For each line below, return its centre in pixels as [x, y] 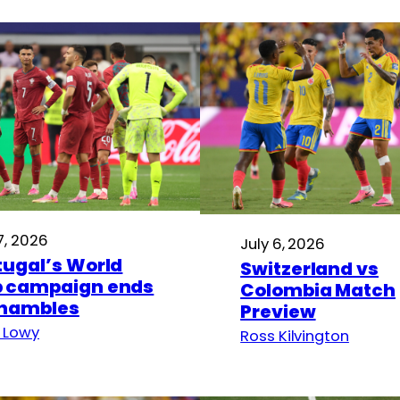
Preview [278, 312]
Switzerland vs [309, 269]
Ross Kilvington [295, 336]
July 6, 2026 [283, 244]
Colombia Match [318, 291]
